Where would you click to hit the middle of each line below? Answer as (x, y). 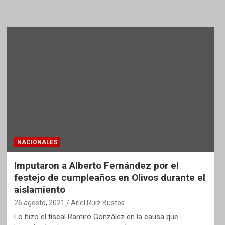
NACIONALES (37, 142)
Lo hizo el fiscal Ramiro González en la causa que (96, 217)
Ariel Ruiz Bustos (97, 203)
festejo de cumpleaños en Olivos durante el (109, 178)
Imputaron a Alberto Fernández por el (96, 166)
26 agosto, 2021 (39, 203)
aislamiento (39, 190)
